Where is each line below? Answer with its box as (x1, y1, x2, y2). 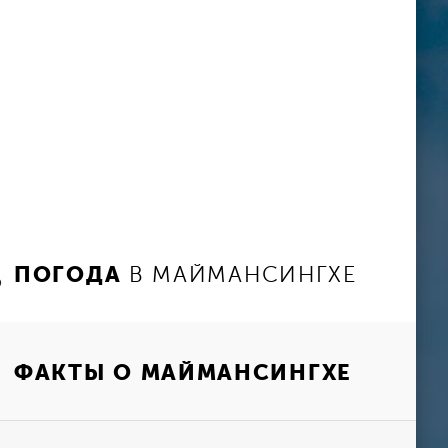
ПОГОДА (14, 261, 122, 287)
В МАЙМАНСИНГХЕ (128, 262, 357, 287)
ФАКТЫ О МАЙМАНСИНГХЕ (14, 360, 352, 385)
